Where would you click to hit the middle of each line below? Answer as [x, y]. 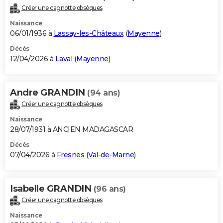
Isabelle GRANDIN [52, 189]
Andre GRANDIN [49, 93]
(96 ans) [110, 189]
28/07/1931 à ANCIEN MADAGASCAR [71, 130]
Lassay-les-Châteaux [88, 34]
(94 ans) [104, 93]
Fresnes [70, 155]
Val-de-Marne [111, 155]
